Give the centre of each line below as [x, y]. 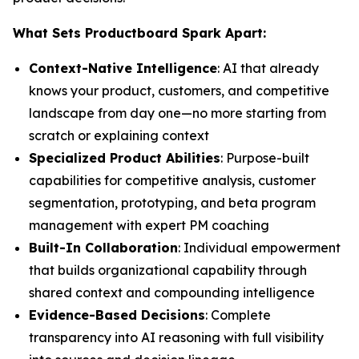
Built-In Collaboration [103, 248]
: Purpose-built [265, 158]
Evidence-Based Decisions [117, 315]
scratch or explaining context [119, 135]
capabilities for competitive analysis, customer [172, 180]
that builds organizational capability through [168, 270]
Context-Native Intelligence [123, 68]
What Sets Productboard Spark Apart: [139, 33]
